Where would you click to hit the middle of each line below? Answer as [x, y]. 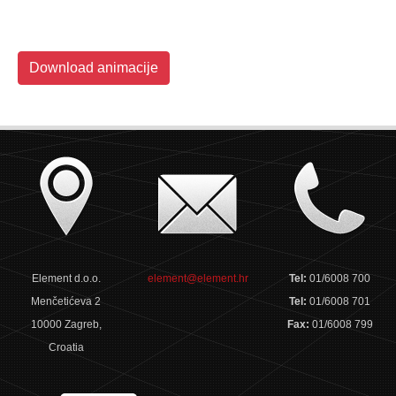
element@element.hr [198, 278]
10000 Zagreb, [66, 324]
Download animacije [94, 68]
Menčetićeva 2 [66, 301]
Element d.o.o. [66, 278]
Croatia [66, 347]
